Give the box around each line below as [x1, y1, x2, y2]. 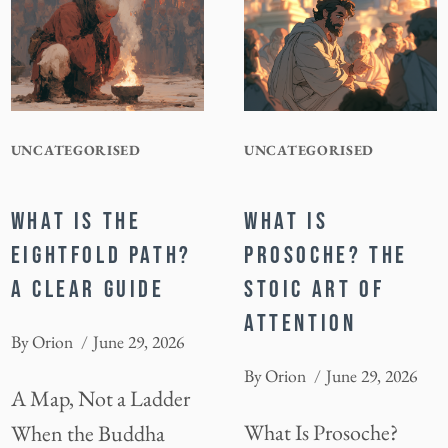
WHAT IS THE [10, 206, 142, 236]
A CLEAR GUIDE [10, 274, 165, 304]
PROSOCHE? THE [244, 240, 408, 270]
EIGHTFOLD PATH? [10, 240, 192, 270]
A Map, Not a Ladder [10, 384, 190, 414]
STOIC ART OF [244, 274, 385, 304]
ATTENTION [244, 308, 357, 338]
